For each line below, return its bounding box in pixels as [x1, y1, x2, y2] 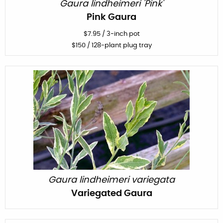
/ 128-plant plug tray [85, 42, 152, 49]
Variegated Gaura [71, 189, 152, 198]
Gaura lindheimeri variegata [48, 175, 175, 185]
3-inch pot [106, 30, 140, 37]
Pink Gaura [87, 12, 136, 22]
